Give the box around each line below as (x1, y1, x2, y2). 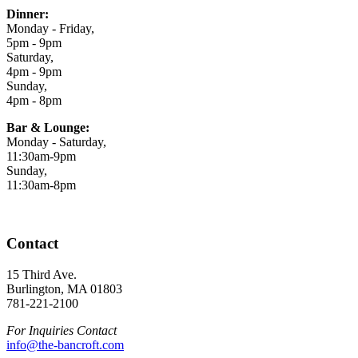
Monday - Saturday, (6, 135, 106, 149)
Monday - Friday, (6, 22, 94, 36)
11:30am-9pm (6, 149, 76, 164)
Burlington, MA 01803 (6, 281, 122, 296)
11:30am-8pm (6, 178, 76, 193)
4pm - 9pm (6, 65, 62, 79)
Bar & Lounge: (6, 121, 89, 135)
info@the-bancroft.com (6, 337, 124, 352)
